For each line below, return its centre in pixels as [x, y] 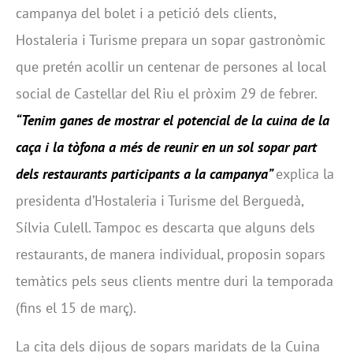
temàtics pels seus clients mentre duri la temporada [175, 281]
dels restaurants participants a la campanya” [146, 174]
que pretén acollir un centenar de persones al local [171, 67]
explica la [305, 174]
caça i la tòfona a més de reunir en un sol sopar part [166, 147]
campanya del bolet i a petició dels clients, [146, 13]
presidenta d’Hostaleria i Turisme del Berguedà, [160, 201]
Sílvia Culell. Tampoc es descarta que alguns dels [165, 228]
